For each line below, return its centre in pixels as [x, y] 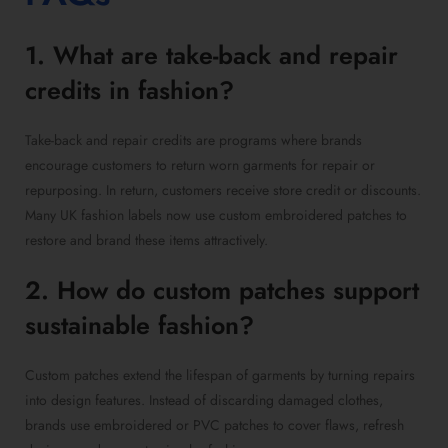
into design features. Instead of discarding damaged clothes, [204, 400]
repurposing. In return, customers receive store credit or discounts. [223, 190]
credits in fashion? [129, 90]
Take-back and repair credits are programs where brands [193, 140]
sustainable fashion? [139, 325]
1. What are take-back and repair [211, 55]
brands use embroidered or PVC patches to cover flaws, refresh [214, 425]
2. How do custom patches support [222, 290]
